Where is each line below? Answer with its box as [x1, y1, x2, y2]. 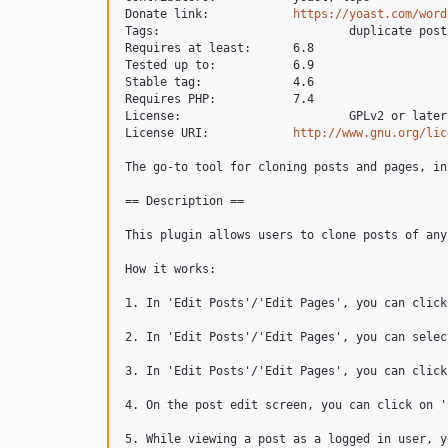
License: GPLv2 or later [125, 109, 188, 123]
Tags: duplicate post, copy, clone [125, 24, 167, 38]
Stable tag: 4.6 [125, 75, 209, 89]
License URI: [216, 126, 293, 140]
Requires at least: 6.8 [125, 41, 258, 55]
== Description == [125, 194, 244, 208]
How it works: [125, 262, 216, 276]
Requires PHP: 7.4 [125, 92, 216, 106]
